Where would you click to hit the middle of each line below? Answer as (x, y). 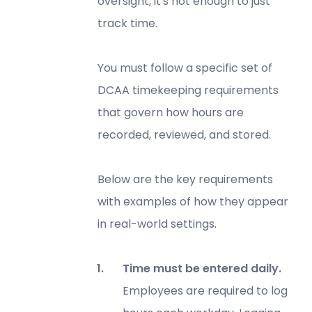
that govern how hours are (170, 112)
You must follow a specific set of (185, 68)
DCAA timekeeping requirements (188, 90)
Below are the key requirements (185, 179)
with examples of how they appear (193, 201)
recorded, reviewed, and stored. (184, 134)
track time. (127, 23)
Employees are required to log (205, 290)
